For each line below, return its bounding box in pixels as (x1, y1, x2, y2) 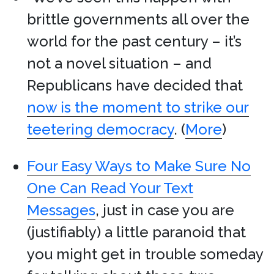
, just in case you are (95, 201, 234, 219)
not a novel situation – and (27, 54, 212, 72)
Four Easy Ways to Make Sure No (27, 157, 251, 175)
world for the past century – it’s (27, 32, 242, 50)
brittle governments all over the (27, 10, 250, 28)
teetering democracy (27, 120, 174, 138)
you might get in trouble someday (27, 245, 263, 263)
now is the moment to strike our (27, 98, 249, 116)
